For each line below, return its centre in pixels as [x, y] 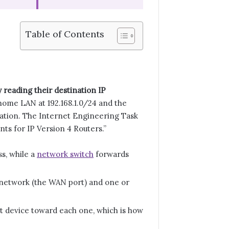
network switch [65, 154]
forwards [111, 154]
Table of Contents [65, 34]
